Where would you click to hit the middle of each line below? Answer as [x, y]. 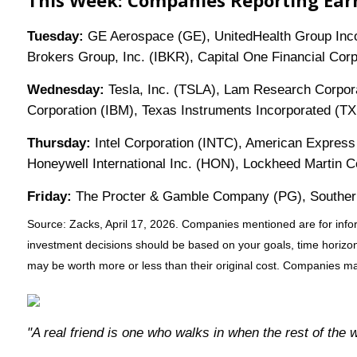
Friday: [49, 197]
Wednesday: [67, 90]
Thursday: [61, 143]
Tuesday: [55, 37]
